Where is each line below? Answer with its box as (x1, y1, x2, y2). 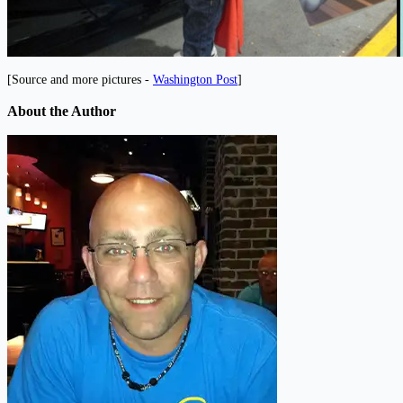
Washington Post (153, 73, 237, 87)
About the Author (7, 102, 116, 120)
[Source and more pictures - (7, 73, 153, 87)
